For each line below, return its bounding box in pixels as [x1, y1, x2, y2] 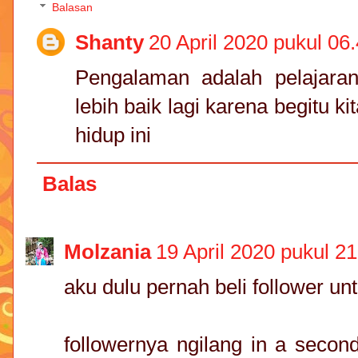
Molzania [64, 241, 151, 264]
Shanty [75, 30, 144, 54]
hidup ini [75, 123, 151, 146]
